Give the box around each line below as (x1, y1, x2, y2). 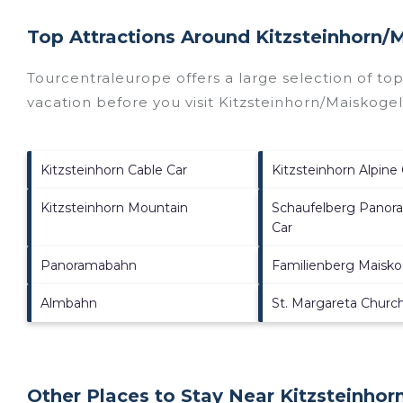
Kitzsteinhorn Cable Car (40, 161, 187, 178)
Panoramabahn (40, 256, 137, 273)
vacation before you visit (27, 93, 219, 111)
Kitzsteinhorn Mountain (40, 199, 188, 216)
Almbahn (40, 294, 97, 311)
